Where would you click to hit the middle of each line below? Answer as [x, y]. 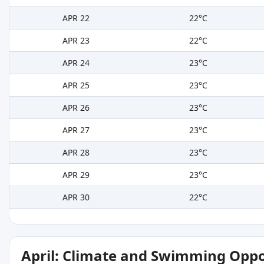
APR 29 [76, 175]
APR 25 [76, 85]
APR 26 [76, 108]
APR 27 [76, 130]
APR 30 [76, 197]
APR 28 [76, 153]
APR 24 [76, 63]
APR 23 [76, 41]
